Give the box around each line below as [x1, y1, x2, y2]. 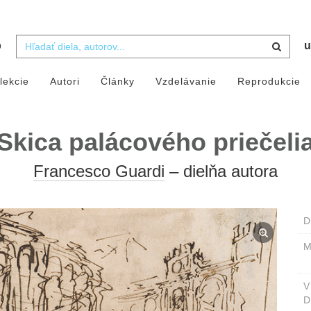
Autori [49, 76, 80, 87]
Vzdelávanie [155, 76, 217, 87]
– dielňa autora [165, 162, 278, 181]
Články [100, 76, 135, 87]
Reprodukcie [237, 76, 301, 87]
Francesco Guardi [33, 162, 165, 181]
